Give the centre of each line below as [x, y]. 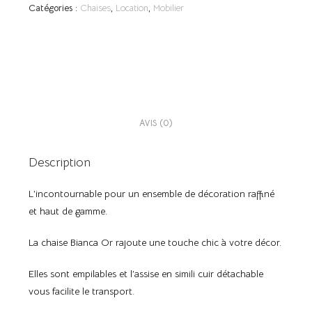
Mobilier [169, 8]
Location [132, 8]
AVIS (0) [156, 124]
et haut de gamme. [68, 211]
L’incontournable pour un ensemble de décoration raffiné [152, 194]
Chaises [96, 8]
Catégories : [55, 8]
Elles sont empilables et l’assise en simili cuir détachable [146, 274]
